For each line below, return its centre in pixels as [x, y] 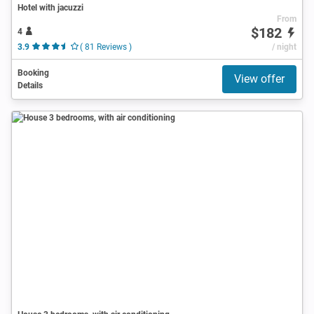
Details [30, 85]
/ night [284, 47]
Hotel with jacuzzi [50, 7]
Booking [33, 73]
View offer [259, 78]
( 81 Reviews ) [105, 47]
